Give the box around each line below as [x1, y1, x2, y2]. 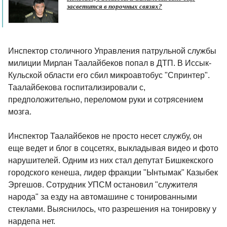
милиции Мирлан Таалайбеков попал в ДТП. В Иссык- [8, 59, 211, 68]
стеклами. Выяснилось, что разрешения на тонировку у [8, 205, 216, 214]
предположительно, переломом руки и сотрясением [8, 95, 203, 104]
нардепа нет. [8, 217, 55, 226]
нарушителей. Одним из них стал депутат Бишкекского [8, 156, 213, 165]
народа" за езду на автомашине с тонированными [8, 193, 197, 202]
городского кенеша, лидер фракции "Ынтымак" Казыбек [8, 168, 218, 177]
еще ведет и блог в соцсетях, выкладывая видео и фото [8, 144, 218, 153]
